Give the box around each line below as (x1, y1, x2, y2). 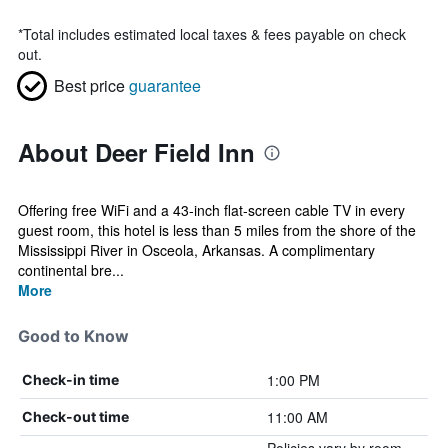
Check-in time (22, 371, 119, 388)
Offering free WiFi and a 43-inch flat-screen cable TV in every (18, 200, 405, 220)
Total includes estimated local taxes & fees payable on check (23, 24, 406, 44)
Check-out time (22, 408, 129, 425)
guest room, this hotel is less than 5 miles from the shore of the (18, 220, 416, 240)
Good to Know (18, 326, 129, 346)
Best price (54, 74, 125, 97)
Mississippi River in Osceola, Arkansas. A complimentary (18, 240, 375, 260)
